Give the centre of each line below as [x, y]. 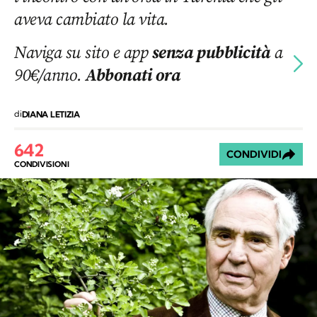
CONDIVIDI [254, 155]
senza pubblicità [211, 52]
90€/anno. [50, 75]
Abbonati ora [133, 75]
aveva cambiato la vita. [92, 19]
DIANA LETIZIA [51, 115]
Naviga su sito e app [83, 52]
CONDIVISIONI [42, 164]
